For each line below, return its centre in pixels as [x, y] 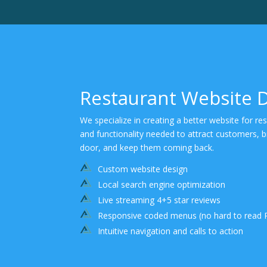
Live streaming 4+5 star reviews [159, 200]
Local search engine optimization [162, 185]
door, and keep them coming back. [147, 148]
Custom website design [143, 169]
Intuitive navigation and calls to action [171, 231]
